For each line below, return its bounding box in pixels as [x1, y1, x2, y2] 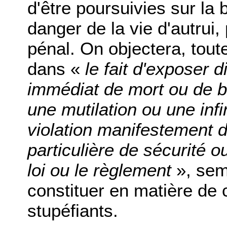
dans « [27, 59, 85, 79]
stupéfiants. [27, 201, 118, 221]
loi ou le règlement [27, 160, 171, 180]
